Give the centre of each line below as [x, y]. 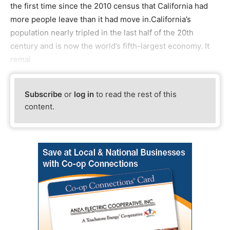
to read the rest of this [136, 94]
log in [84, 94]
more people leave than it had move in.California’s [101, 19]
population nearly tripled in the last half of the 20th [102, 33]
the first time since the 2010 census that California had [109, 6]
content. [40, 107]
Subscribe [44, 94]
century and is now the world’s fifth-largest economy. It [110, 46]
